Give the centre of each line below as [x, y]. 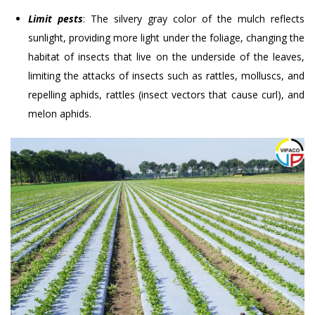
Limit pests [56, 18]
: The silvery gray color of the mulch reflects [194, 18]
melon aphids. [60, 113]
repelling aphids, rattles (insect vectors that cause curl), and [166, 94]
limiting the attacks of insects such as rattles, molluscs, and [166, 75]
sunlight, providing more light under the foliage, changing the [166, 37]
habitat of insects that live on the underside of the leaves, [166, 56]
